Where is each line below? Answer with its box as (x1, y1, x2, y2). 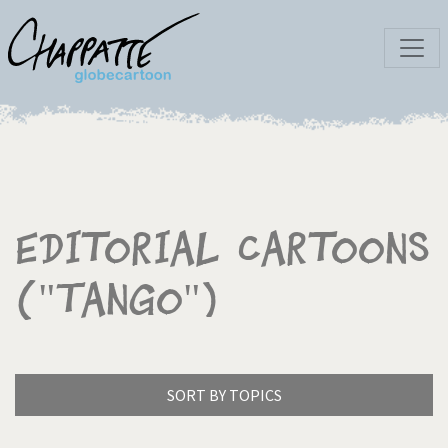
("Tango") (15, 279, 219, 322)
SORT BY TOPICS (166, 385, 282, 405)
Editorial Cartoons (15, 228, 430, 271)
